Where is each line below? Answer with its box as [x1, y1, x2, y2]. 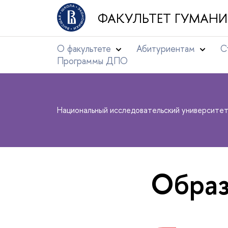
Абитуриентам [136, 42, 197, 55]
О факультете [57, 42, 111, 55]
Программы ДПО [57, 54, 128, 67]
